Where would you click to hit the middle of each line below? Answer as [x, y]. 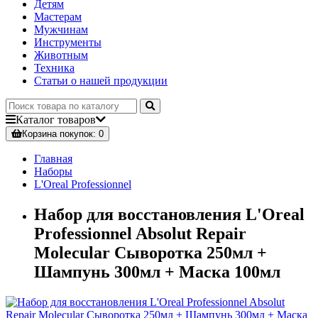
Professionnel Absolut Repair [140, 234]
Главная [53, 159]
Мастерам [58, 17]
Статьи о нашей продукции [101, 81]
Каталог [35, 120]
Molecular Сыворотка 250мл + [150, 253]
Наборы [53, 172]
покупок [75, 134]
